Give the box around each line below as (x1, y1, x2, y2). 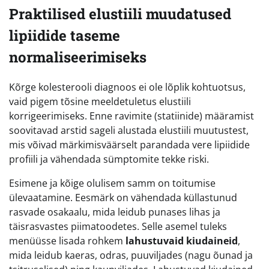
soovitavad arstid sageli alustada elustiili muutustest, (9, 124, 249, 138)
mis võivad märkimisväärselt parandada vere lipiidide (9, 138, 250, 152)
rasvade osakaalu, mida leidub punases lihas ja (9, 205, 220, 219)
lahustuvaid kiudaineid (125, 234, 238, 248)
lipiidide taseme (9, 26, 120, 46)
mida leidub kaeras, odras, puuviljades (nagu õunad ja (9, 249, 253, 262)
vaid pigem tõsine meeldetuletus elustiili (9, 95, 191, 109)
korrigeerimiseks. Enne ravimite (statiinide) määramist (9, 109, 254, 123)
